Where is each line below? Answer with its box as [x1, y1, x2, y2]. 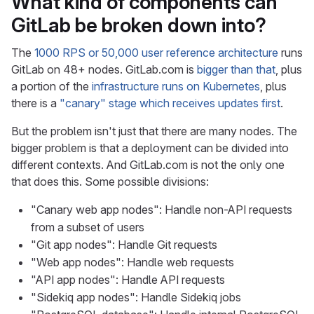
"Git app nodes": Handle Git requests [31, 238, 217, 252]
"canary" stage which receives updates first [60, 96, 280, 110]
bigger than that [197, 62, 275, 76]
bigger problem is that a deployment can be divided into [11, 141, 289, 155]
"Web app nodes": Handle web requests [31, 255, 234, 269]
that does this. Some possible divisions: [11, 175, 209, 189]
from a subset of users [31, 220, 144, 234]
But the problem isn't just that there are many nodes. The [11, 124, 297, 138]
